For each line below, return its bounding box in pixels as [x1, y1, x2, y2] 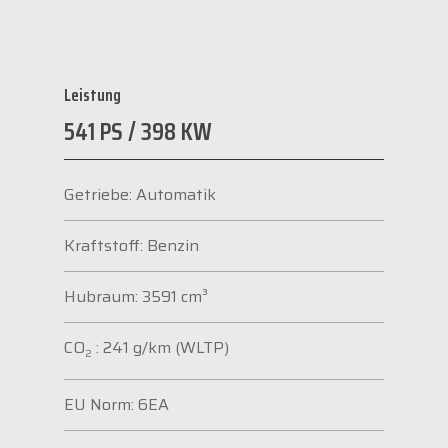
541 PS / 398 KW [64, 111, 212, 152]
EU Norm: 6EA [64, 392, 169, 418]
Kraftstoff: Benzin [64, 233, 199, 259]
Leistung [64, 81, 121, 110]
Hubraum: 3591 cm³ [64, 284, 208, 310]
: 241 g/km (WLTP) [92, 335, 229, 361]
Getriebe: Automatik [64, 182, 216, 208]
